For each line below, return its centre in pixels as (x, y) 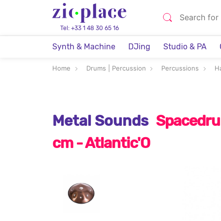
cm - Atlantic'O (101, 143)
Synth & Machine (84, 47)
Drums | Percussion (116, 68)
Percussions (180, 68)
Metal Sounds (100, 121)
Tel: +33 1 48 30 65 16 (89, 28)
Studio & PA (185, 47)
